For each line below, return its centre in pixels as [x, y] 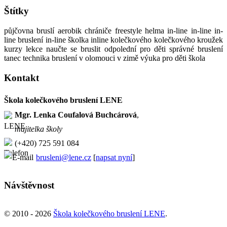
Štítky [16, 11]
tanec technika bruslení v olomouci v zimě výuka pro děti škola [105, 58]
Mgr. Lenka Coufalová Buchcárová [76, 115]
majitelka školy [39, 129]
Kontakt [22, 78]
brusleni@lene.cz [64, 157]
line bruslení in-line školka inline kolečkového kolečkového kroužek [113, 40]
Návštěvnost [29, 185]
